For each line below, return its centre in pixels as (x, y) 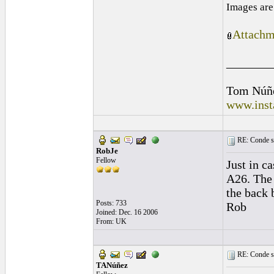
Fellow (106, 160)
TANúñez (112, 265)
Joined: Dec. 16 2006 (127, 212)
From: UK (111, 221)
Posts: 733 (111, 203)
